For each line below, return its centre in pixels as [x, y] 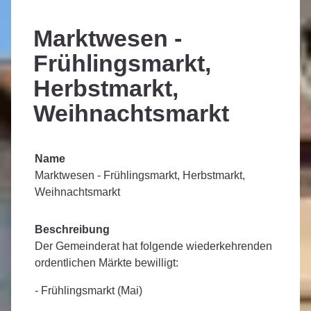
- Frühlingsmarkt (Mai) [89, 291]
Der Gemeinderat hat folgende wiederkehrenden [153, 246]
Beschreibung [72, 230]
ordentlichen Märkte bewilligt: [107, 263]
